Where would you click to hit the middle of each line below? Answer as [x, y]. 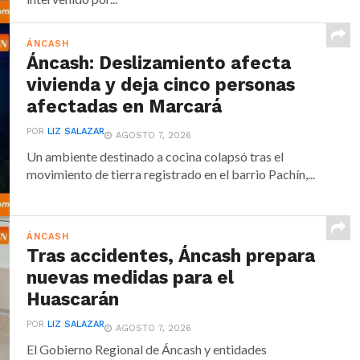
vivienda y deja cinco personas [161, 84]
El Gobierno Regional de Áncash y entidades [147, 349]
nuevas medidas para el [131, 277]
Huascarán [73, 299]
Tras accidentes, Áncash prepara [171, 255]
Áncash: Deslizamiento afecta [159, 62]
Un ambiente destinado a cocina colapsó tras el [155, 156]
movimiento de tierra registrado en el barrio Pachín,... [171, 174]
